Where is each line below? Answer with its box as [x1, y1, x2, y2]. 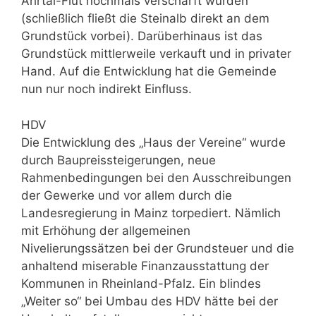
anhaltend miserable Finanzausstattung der [21, 258, 269, 273]
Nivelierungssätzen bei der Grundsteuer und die [21, 241, 294, 255]
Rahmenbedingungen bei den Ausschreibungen [21, 170, 291, 185]
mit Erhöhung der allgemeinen [21, 223, 190, 238]
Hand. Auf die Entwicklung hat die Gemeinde [21, 64, 276, 78]
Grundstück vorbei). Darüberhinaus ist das [21, 29, 262, 43]
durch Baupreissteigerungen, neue [21, 152, 216, 167]
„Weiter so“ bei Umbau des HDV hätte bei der [21, 293, 278, 308]
